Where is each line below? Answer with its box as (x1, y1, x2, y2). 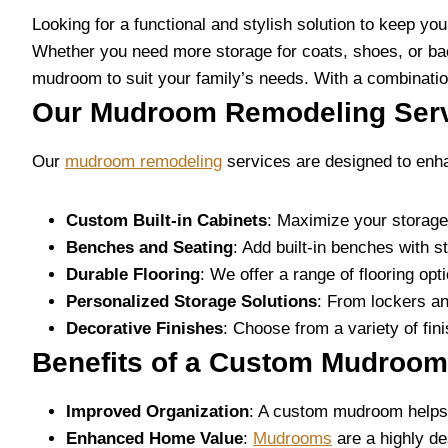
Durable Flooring (66, 265, 200, 284)
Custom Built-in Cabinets (66, 211, 267, 230)
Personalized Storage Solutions (66, 292, 317, 311)
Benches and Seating (66, 238, 233, 257)
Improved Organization (66, 402, 249, 421)
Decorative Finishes (66, 319, 223, 338)
